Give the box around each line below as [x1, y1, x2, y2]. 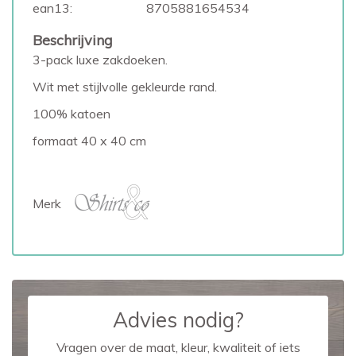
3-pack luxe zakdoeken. [33, 52, 168, 68]
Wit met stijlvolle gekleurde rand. [33, 79, 217, 95]
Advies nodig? [112, 307, 244, 333]
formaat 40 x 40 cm [33, 133, 146, 149]
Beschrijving [33, 31, 113, 49]
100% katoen [33, 106, 110, 122]
